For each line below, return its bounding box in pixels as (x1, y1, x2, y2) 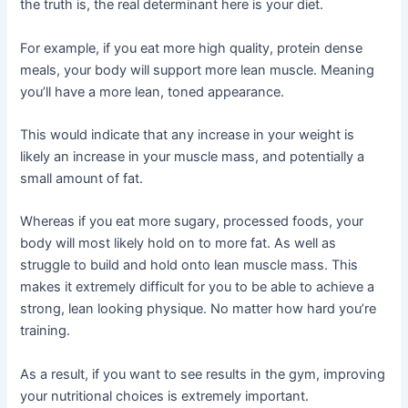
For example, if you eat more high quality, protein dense (20, 39, 363, 56)
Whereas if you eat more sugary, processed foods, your (20, 213, 364, 230)
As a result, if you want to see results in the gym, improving (20, 365, 386, 382)
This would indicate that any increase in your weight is (20, 126, 355, 143)
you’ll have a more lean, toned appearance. (20, 83, 285, 100)
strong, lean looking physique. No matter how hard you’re (20, 301, 377, 318)
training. (20, 322, 71, 340)
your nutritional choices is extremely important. (20, 387, 310, 404)
